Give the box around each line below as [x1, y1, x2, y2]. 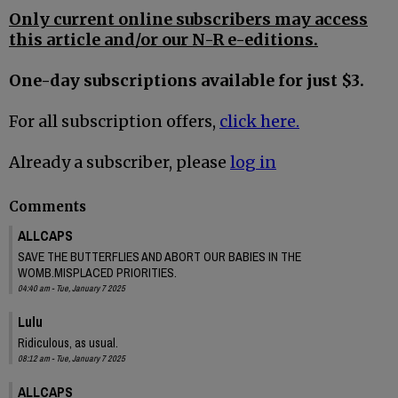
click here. [219, 111, 299, 132]
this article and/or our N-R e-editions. [9, 29, 318, 51]
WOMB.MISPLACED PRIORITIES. [18, 264, 177, 281]
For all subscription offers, [9, 111, 219, 132]
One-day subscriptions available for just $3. [9, 70, 364, 92]
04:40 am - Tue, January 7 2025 [18, 282, 125, 294]
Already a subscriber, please [9, 152, 230, 173]
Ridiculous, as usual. [18, 334, 118, 351]
